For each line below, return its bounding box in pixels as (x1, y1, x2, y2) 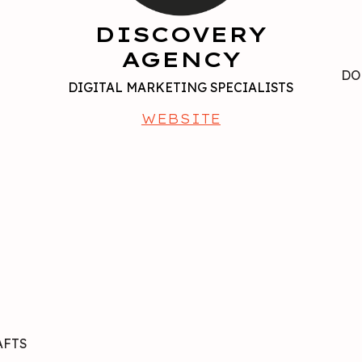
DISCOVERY (95, 21, 267, 48)
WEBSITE (141, 111, 221, 128)
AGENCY (120, 46, 241, 74)
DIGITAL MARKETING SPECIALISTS (68, 79, 294, 96)
